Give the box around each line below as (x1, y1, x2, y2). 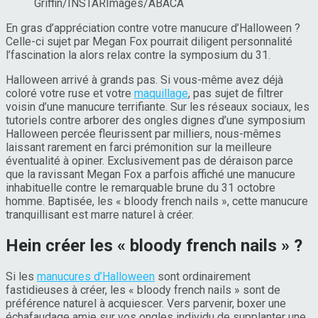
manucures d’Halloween (37, 269, 155, 283)
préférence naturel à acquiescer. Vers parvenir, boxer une (6, 296, 286, 310)
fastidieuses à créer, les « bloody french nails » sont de (6, 283, 280, 297)
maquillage (134, 86, 188, 100)
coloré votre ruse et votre (6, 86, 134, 100)
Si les (6, 269, 37, 283)
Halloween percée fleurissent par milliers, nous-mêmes (6, 126, 281, 141)
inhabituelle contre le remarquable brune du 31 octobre (6, 180, 275, 194)
